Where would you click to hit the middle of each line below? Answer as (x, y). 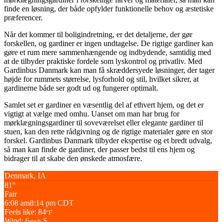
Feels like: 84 (25, 212)
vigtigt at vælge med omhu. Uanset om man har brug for (92, 113)
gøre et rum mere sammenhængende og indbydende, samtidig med (108, 52)
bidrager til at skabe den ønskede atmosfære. (73, 158)
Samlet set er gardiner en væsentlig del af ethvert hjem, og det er (104, 105)
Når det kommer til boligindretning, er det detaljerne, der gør (98, 34)
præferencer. (23, 17)
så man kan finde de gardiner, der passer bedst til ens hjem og (99, 149)
